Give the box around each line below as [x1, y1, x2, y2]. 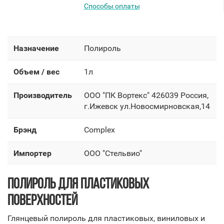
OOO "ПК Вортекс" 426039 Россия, [84, 90, 208, 100]
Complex [84, 125, 115, 134]
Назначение [13, 43, 59, 53]
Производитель [13, 90, 72, 100]
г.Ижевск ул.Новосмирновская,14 [84, 101, 210, 111]
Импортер [13, 148, 51, 158]
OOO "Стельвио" [84, 148, 142, 158]
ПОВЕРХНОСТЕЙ [7, 191, 77, 208]
